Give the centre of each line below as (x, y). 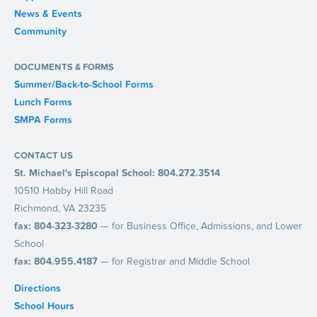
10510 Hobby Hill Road (63, 191)
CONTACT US (43, 156)
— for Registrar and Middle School (173, 262)
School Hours (44, 306)
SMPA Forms (43, 120)
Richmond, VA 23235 (60, 209)
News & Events (48, 14)
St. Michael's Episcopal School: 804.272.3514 (117, 173)
